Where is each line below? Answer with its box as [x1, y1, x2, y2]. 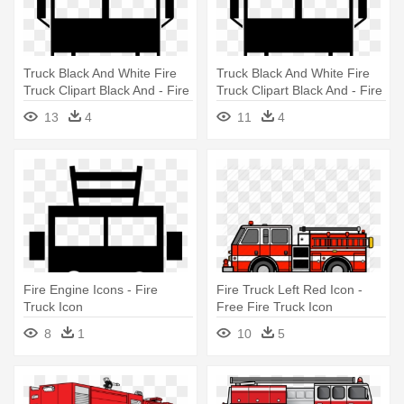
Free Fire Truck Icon [216, 299, 333, 315]
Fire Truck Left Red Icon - [216, 282, 363, 298]
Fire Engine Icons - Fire [23, 282, 158, 298]
